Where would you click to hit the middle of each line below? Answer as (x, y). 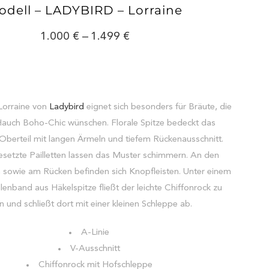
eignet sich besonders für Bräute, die (158, 107)
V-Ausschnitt (95, 249)
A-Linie (95, 233)
